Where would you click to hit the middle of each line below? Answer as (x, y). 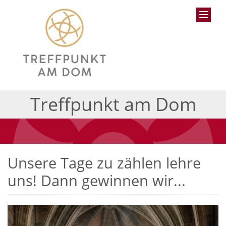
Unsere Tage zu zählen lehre (104, 162)
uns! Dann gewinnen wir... (97, 180)
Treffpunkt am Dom (113, 104)
